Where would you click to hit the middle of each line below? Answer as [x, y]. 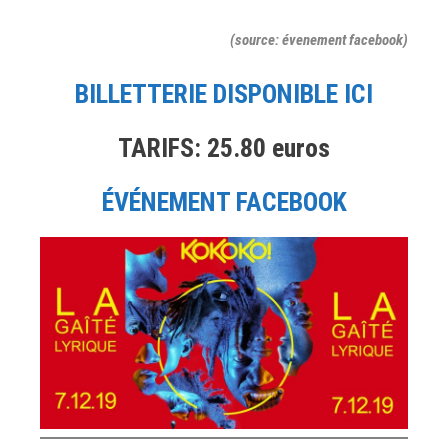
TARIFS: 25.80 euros [224, 147]
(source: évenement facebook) [319, 39]
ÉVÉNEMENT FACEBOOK [224, 201]
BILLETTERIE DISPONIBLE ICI [224, 93]
